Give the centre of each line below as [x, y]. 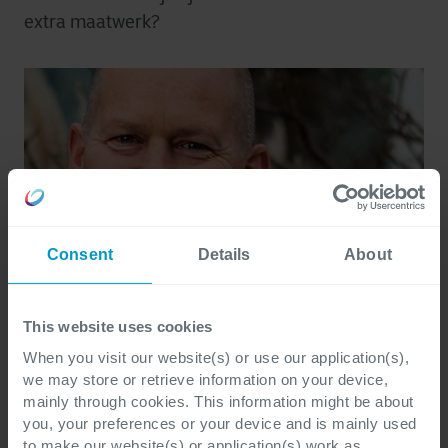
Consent [80, 255]
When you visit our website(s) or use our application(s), [216, 357]
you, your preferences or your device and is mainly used [220, 423]
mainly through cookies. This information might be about [218, 401]
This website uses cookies [118, 327]
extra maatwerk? [92, 21]
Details [224, 255]
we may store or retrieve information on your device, [205, 379]
